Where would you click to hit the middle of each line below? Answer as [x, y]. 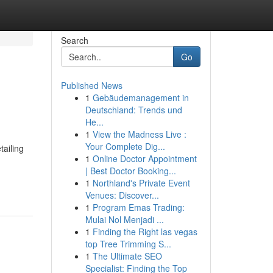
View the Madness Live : [139, 134]
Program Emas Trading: [138, 207]
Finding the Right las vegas [145, 232]
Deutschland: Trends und [133, 110]
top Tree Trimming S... [128, 244]
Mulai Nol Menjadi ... [124, 219]
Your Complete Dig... [125, 146]
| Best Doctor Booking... [130, 171]
